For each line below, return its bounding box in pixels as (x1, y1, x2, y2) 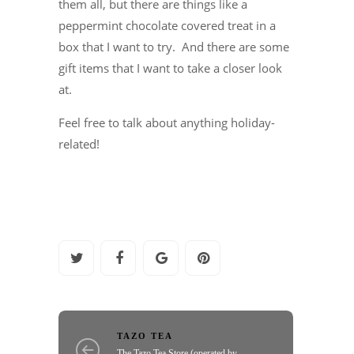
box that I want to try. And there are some (58, 38, 289, 55)
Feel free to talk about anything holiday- (58, 114, 275, 130)
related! (58, 135, 100, 152)
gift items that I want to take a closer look (58, 59, 282, 76)
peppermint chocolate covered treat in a (58, 17, 276, 33)
